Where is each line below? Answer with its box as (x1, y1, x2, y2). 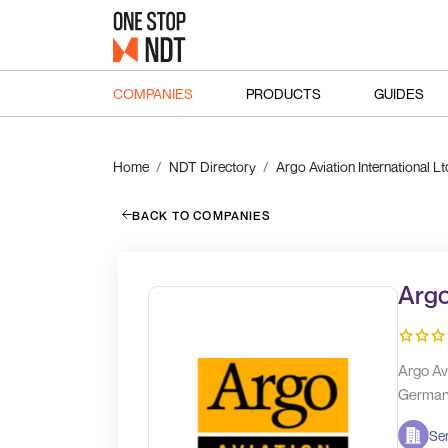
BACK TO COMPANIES (131, 207, 271, 223)
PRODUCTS (245, 84, 321, 102)
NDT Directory (168, 158, 256, 175)
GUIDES (373, 84, 424, 102)
